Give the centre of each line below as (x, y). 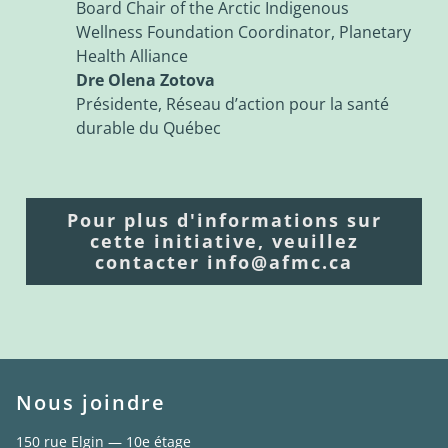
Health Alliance (132, 55)
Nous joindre (91, 402)
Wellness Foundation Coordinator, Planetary (243, 31)
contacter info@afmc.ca (224, 261)
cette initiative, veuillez (224, 240)
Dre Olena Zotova (145, 79)
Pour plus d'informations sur (224, 219)
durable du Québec (148, 127)
